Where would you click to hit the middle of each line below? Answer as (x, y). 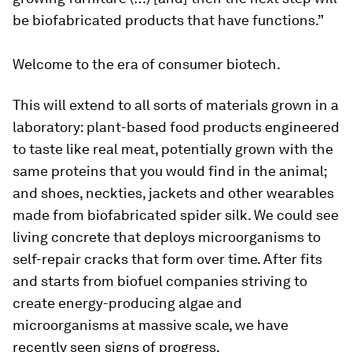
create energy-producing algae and (127, 302)
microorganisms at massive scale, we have (150, 324)
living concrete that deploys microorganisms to (167, 236)
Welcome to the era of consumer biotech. (147, 64)
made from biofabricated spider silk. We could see (176, 214)
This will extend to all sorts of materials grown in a (176, 104)
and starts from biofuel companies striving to (160, 280)
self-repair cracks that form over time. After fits (167, 258)
